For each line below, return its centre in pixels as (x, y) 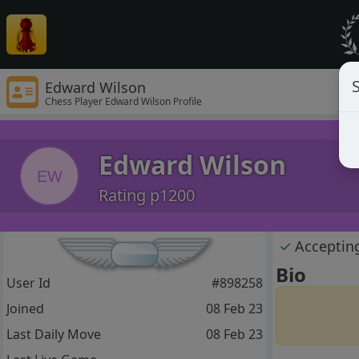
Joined (25, 309)
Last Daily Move (54, 335)
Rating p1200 (147, 195)
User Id (28, 283)
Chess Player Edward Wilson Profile (123, 101)
